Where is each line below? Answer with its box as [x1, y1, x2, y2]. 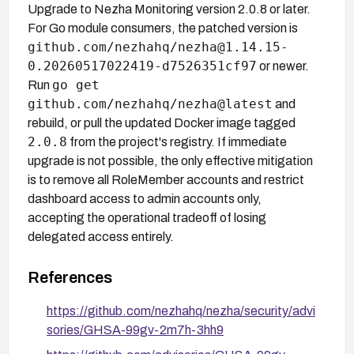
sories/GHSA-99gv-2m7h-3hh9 [47, 322, 224, 337]
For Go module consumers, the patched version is [28, 21, 298, 35]
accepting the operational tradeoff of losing [28, 210, 266, 224]
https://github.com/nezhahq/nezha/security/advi [47, 303, 315, 318]
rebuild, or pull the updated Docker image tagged [28, 115, 296, 130]
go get [52, 77, 100, 92]
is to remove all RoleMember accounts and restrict [28, 172, 304, 186]
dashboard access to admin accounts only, [28, 191, 262, 205]
